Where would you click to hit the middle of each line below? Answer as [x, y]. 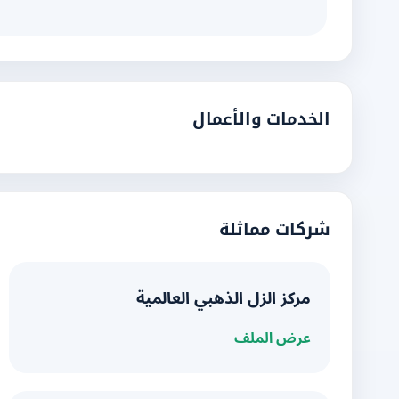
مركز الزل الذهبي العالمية [224, 299]
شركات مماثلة [275, 229]
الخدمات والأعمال [261, 119]
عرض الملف [273, 338]
